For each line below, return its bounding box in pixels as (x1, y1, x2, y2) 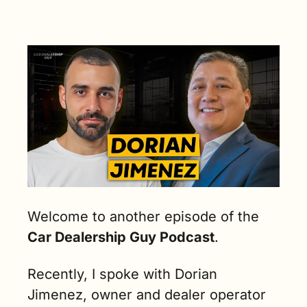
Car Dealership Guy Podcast (27, 229, 214, 245)
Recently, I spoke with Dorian (27, 266, 217, 282)
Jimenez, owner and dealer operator (27, 286, 266, 303)
